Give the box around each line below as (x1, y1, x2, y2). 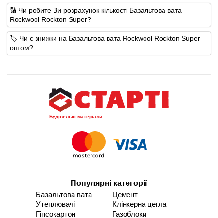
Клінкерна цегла (112, 200, 166, 208)
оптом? (10, 43, 33, 52)
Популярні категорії (71, 179, 147, 187)
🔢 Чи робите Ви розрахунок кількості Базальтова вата (10, 6, 182, 14)
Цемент (112, 190, 138, 199)
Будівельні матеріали (49, 113, 102, 119)
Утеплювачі (36, 200, 75, 208)
